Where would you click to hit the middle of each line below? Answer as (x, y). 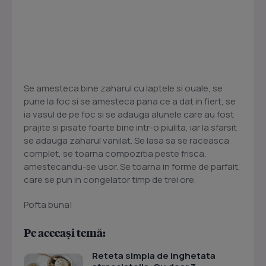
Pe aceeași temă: (65, 232)
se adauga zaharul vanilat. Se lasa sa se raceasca (126, 140)
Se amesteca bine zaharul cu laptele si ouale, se (123, 88)
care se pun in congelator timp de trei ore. (110, 180)
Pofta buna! (48, 205)
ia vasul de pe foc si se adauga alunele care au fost (129, 114)
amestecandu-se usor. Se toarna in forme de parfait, (132, 167)
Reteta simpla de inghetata (154, 256)
